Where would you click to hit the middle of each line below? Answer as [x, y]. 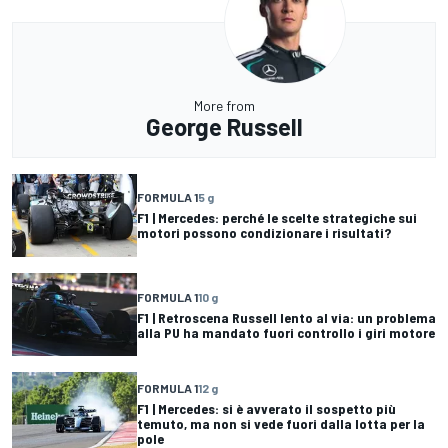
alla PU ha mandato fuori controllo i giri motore [286, 332]
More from [224, 105]
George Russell [224, 126]
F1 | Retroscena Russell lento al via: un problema [286, 317]
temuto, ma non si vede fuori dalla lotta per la [281, 424]
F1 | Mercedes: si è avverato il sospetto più [266, 409]
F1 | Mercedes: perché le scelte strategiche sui [277, 218]
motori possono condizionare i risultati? [264, 233]
